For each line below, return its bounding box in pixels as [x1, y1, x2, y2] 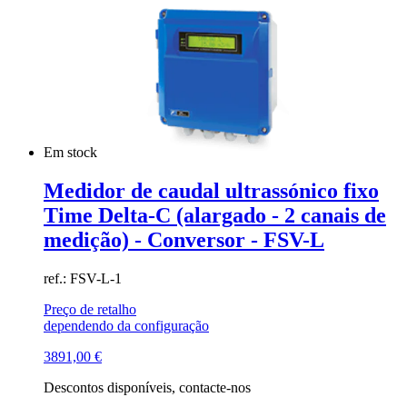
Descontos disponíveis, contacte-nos [44, 379, 251, 395]
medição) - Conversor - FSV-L [44, 227, 324, 252]
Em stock [44, 144, 101, 161]
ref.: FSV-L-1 [44, 270, 122, 286]
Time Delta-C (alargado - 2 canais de [44, 203, 386, 227]
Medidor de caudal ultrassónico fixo [44, 178, 379, 203]
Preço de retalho [44, 301, 136, 317]
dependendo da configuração [44, 317, 209, 333]
